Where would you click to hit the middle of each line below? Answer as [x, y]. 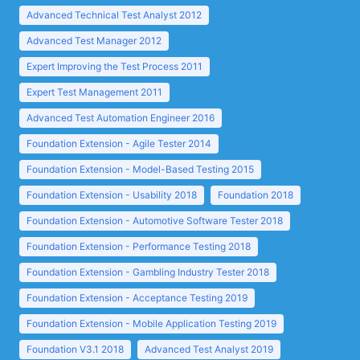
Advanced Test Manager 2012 [94, 41]
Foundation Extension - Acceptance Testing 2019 [137, 298]
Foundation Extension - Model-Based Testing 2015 [140, 169]
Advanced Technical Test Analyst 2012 [114, 15]
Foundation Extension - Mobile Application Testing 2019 [151, 323]
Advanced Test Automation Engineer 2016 [121, 118]
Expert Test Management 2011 [94, 92]
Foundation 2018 [256, 195]
